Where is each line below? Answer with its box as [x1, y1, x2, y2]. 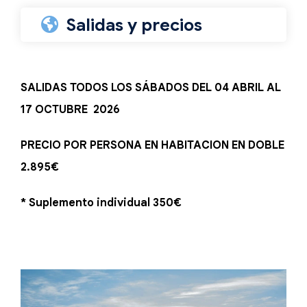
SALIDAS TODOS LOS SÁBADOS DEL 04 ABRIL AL [21, 81, 281, 95]
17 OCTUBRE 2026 [21, 103, 123, 116]
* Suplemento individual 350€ [21, 196, 182, 210]
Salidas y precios [66, 14, 202, 36]
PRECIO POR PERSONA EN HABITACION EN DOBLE [21, 138, 284, 152]
